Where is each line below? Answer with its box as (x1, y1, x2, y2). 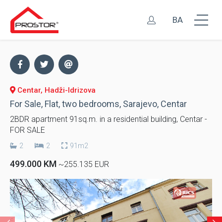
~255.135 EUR (58, 160, 109, 169)
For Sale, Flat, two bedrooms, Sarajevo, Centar (10, 99, 187, 109)
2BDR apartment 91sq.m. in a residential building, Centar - (10, 114, 207, 124)
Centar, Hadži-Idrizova (15, 86, 96, 95)
